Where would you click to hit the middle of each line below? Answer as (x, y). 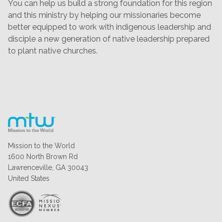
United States (29, 178)
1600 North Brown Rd (43, 157)
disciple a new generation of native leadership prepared (109, 39)
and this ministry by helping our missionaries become (104, 15)
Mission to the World (41, 146)
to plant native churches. (53, 51)
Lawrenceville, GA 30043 (48, 167)
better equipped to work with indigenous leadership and (110, 27)
